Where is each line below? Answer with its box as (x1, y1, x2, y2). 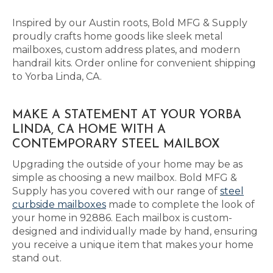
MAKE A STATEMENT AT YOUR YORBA (12, 109, 241, 121)
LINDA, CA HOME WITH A (12, 124, 166, 136)
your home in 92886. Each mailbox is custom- (12, 212, 232, 224)
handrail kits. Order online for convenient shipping (12, 57, 256, 69)
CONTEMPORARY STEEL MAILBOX (12, 138, 220, 151)
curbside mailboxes (12, 199, 106, 210)
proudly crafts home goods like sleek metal (12, 30, 223, 42)
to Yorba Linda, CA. (12, 71, 102, 82)
